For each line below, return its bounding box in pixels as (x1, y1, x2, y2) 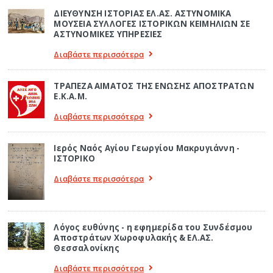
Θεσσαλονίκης (54, 242, 119, 253)
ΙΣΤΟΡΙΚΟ (54, 153, 96, 165)
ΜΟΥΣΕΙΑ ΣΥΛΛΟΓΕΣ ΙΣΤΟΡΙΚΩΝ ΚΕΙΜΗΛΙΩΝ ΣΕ (54, 18, 250, 30)
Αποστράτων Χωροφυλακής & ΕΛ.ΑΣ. (54, 232, 214, 243)
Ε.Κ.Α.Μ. (54, 91, 88, 102)
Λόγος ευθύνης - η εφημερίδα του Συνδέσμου (54, 221, 253, 233)
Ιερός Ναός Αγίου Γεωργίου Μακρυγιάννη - (54, 143, 240, 154)
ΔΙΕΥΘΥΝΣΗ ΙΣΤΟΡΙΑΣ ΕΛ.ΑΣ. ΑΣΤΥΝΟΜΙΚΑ (54, 8, 232, 19)
